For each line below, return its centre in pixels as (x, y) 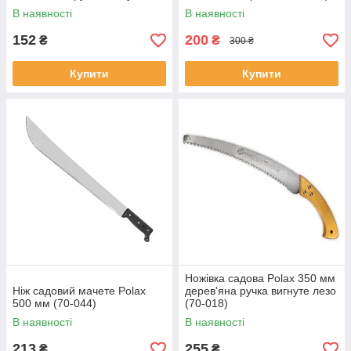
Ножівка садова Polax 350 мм (260, 278)
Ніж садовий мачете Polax (79, 291)
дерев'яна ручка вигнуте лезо (261, 291)
